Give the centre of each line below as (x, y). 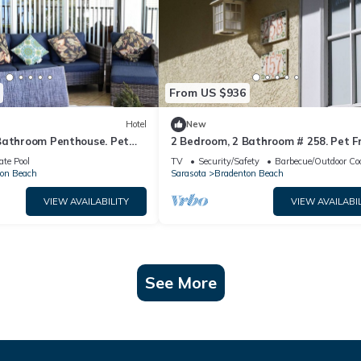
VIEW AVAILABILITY (86, 201)
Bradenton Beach (249, 173)
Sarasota (189, 173)
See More (180, 282)
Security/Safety (229, 161)
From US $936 (207, 93)
